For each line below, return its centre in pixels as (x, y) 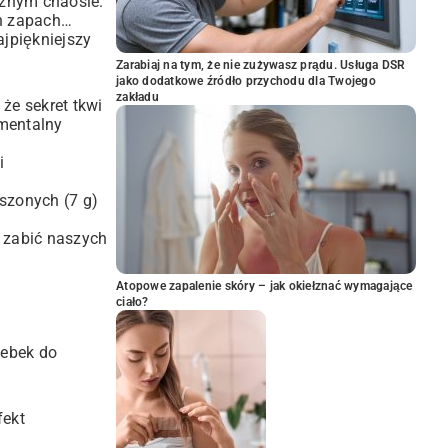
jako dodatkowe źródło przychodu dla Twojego (246, 81)
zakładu (137, 97)
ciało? (132, 302)
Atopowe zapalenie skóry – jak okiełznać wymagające (264, 286)
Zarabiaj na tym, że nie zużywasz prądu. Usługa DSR (261, 65)
